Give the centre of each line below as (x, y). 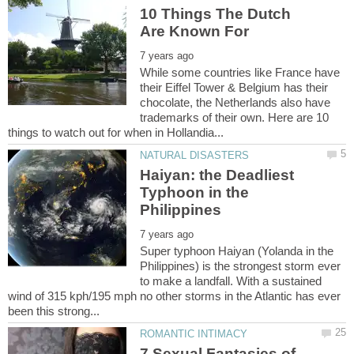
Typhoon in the (195, 193)
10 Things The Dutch (216, 13)
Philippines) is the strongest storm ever (241, 266)
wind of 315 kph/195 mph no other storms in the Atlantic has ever (174, 296)
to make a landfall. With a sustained (231, 281)
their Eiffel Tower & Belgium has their (234, 87)
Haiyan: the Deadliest (217, 175)
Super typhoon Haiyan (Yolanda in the (237, 251)
